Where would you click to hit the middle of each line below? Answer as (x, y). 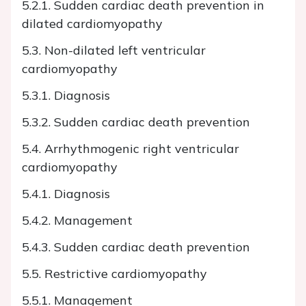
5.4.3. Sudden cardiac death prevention (136, 247)
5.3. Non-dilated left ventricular (114, 51)
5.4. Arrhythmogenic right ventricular (130, 149)
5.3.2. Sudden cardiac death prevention (136, 122)
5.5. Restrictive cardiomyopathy (114, 274)
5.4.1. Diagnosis (66, 194)
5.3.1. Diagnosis (66, 96)
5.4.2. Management (77, 221)
